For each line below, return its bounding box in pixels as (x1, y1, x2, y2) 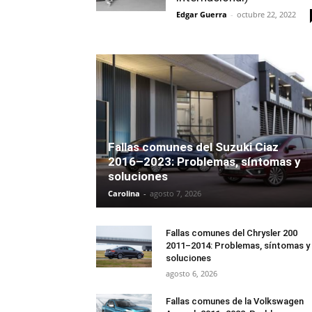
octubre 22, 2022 (237, 9, 296, 19)
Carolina (108, 188, 140, 198)
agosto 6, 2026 (166, 268, 217, 279)
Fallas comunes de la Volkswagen (166, 296, 304, 306)
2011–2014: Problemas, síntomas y (166, 240, 310, 251)
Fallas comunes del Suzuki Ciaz (108, 140, 279, 154)
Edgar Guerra (176, 9, 227, 19)
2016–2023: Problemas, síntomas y (108, 155, 301, 169)
